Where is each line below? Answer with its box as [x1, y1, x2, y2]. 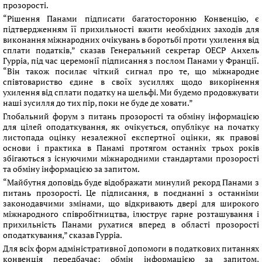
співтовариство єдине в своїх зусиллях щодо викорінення [3, 76, 259, 87]
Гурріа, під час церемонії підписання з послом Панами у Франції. [3, 55, 259, 66]
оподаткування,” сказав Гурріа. [3, 229, 122, 240]
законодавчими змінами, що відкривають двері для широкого [3, 198, 259, 209]
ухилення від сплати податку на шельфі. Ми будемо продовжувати [3, 87, 259, 98]
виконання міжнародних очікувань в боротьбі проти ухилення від [3, 34, 259, 45]
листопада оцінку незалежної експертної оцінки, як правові [3, 132, 259, 143]
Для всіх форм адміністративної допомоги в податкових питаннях [3, 243, 259, 254]
